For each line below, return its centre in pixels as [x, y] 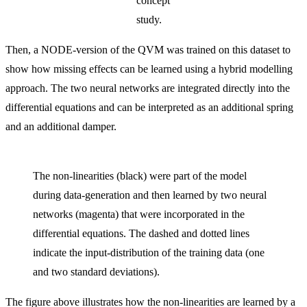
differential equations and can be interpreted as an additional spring [149, 108]
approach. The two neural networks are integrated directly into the [148, 88]
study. [149, 20]
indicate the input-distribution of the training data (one [149, 253]
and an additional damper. [61, 127]
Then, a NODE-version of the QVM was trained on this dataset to [148, 50]
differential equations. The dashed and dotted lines [141, 234]
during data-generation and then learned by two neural [150, 195]
